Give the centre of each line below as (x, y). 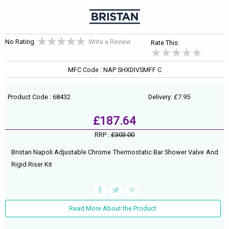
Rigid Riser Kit (31, 164)
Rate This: (165, 42)
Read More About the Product (113, 209)
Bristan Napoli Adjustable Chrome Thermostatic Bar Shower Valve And (114, 152)
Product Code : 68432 (39, 97)
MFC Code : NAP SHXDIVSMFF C (114, 70)
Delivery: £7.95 (169, 97)
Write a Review (110, 42)
